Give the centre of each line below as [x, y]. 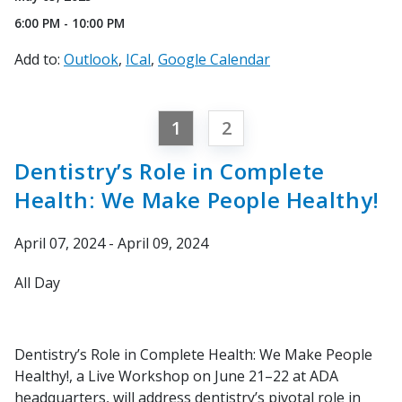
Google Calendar [214, 59]
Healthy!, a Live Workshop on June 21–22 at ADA [176, 376]
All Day [37, 282]
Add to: [37, 59]
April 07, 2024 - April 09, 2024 [111, 243]
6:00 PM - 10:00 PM [70, 22]
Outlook [91, 59]
